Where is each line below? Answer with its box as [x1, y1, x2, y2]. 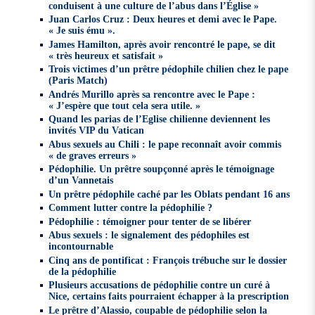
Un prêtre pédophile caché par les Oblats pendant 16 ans [49, 188, 290, 200]
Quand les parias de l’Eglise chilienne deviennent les [49, 113, 271, 125]
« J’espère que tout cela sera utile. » [49, 99, 201, 111]
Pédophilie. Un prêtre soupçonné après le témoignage [49, 163, 275, 175]
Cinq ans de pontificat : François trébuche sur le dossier [49, 254, 288, 266]
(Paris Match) [49, 75, 108, 86]
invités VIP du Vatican [49, 124, 145, 136]
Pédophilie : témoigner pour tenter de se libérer [49, 215, 252, 227]
